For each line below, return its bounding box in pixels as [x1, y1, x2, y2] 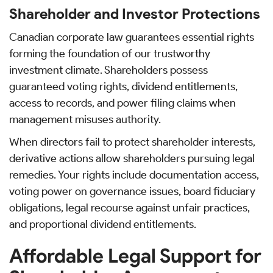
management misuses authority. [9, 113, 161, 127]
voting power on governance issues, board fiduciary [9, 185, 255, 199]
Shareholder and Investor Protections [9, 5, 260, 23]
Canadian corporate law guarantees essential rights [9, 30, 254, 44]
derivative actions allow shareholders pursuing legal [9, 152, 255, 166]
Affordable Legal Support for [9, 244, 261, 268]
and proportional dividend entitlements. [9, 218, 196, 232]
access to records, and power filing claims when [9, 96, 236, 110]
